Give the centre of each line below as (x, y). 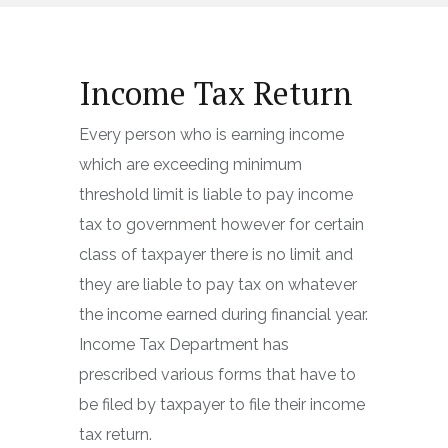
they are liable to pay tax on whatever (218, 284)
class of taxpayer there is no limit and (216, 254)
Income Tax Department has (184, 344)
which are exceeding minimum (190, 164)
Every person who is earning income (211, 134)
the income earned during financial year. (223, 314)
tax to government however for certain (221, 224)
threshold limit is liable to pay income (216, 194)
